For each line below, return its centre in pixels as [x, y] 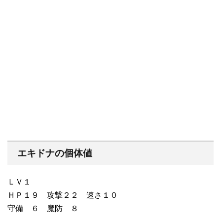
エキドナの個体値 [55, 153]
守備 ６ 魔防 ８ [43, 208]
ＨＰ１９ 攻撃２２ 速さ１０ [63, 195]
